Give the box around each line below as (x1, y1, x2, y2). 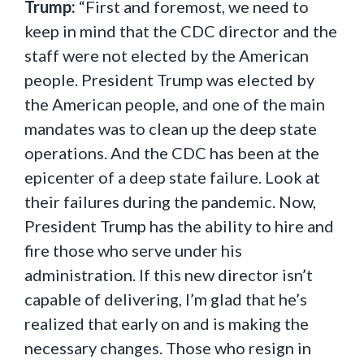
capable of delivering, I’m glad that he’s (24, 289, 307, 309)
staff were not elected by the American (24, 45, 309, 65)
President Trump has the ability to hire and (24, 216, 334, 236)
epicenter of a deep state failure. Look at (24, 167, 320, 187)
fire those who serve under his (24, 240, 242, 260)
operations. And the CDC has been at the (24, 143, 319, 162)
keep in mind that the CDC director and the (24, 21, 337, 41)
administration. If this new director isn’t (24, 265, 313, 284)
